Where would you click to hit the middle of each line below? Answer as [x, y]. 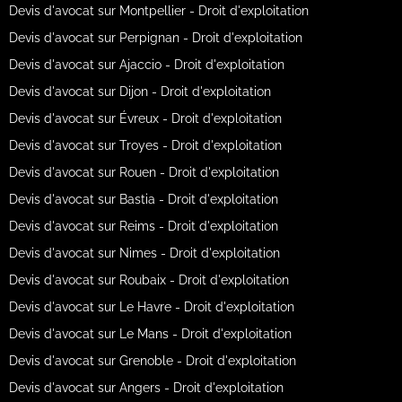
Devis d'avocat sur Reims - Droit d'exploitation [143, 226]
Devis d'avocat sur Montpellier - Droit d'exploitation [158, 10]
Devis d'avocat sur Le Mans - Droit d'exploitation [150, 333]
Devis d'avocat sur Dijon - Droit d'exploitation [140, 91]
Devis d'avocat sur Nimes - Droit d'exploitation [144, 253]
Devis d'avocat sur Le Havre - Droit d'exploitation [151, 306]
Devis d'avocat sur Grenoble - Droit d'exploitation [152, 360]
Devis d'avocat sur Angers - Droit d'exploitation [146, 387]
